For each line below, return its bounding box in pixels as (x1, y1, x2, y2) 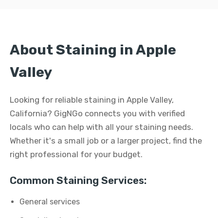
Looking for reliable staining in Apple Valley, (10, 95, 174, 105)
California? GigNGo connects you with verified (10, 109, 185, 118)
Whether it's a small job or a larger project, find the (10, 136, 202, 145)
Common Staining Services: (10, 175, 146, 186)
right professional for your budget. (10, 149, 143, 159)
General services (19, 197, 80, 206)
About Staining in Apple (10, 41, 176, 58)
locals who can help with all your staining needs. (10, 122, 193, 132)
